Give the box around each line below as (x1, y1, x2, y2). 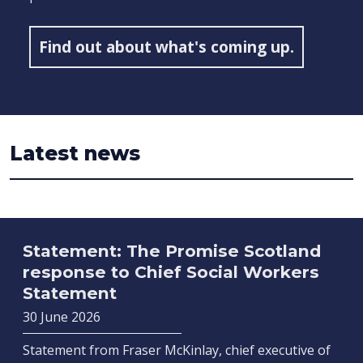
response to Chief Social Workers (23, 262, 319, 283)
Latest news (10, 141, 140, 166)
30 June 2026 (23, 308, 100, 327)
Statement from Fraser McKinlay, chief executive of (23, 341, 331, 360)
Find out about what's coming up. (39, 36, 294, 58)
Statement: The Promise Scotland (23, 241, 321, 262)
